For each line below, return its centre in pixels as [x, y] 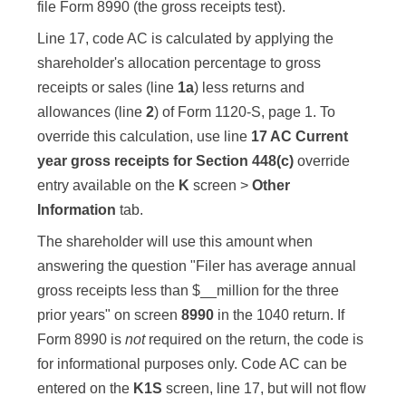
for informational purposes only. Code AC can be [192, 364]
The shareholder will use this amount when [175, 242]
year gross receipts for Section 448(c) [165, 161]
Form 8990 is [79, 340]
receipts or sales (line [107, 88]
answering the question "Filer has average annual [197, 266]
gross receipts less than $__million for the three [188, 291]
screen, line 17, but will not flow [266, 389]
